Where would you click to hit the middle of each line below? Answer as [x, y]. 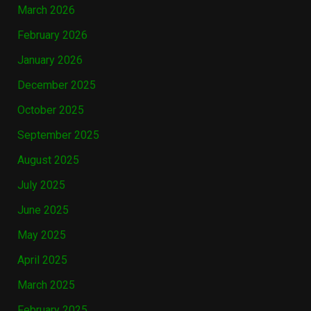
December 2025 [56, 85]
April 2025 [42, 260]
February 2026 [52, 35]
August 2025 [48, 160]
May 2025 [41, 235]
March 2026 [46, 10]
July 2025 [41, 185]
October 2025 [50, 110]
